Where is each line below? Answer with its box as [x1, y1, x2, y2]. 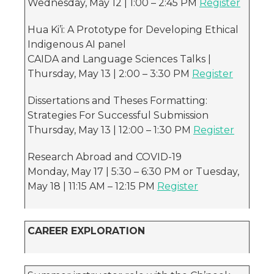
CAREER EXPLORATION [28, 225, 145, 237]
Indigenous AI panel [28, 39, 126, 50]
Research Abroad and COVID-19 [28, 151, 182, 163]
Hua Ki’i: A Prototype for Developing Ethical [28, 24, 239, 35]
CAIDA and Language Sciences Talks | [28, 53, 211, 65]
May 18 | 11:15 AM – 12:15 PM [28, 180, 157, 192]
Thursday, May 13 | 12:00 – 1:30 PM [28, 124, 193, 136]
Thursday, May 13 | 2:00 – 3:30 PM [28, 68, 192, 80]
